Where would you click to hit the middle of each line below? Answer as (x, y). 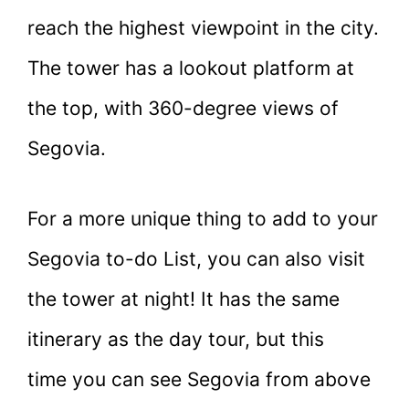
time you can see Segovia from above (199, 380)
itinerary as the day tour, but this (176, 340)
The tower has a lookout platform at (191, 68)
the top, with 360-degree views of (183, 108)
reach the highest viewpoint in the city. (203, 27)
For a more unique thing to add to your (203, 219)
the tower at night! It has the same (184, 299)
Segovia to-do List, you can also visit (196, 259)
